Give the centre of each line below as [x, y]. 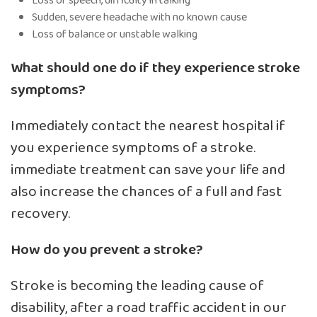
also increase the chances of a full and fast [146, 192]
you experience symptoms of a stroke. [133, 148]
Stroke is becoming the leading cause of [137, 286]
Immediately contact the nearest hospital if [148, 126]
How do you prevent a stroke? [107, 250]
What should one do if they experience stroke [155, 68]
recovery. [40, 214]
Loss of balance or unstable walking [115, 34]
